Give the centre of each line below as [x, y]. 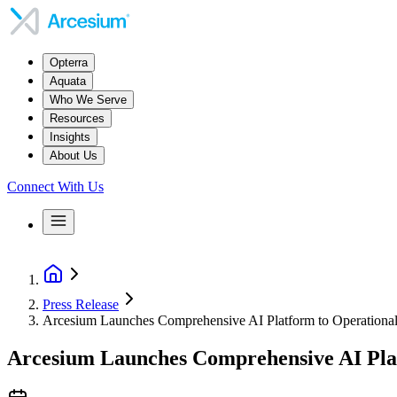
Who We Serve [88, 100]
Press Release [81, 304]
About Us [74, 156]
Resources [77, 118]
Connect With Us [55, 187]
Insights [70, 137]
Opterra [69, 62]
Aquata [68, 81]
